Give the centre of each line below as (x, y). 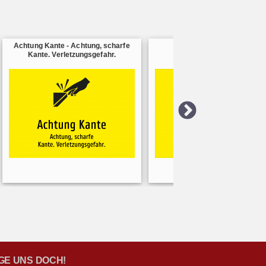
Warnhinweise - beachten (218, 46)
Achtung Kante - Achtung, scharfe (72, 46)
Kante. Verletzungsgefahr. (72, 55)
